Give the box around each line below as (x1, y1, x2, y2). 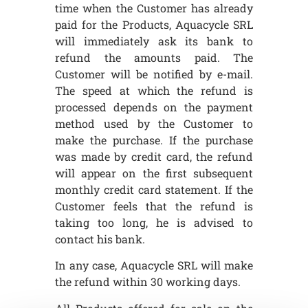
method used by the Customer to (55, 116, 253, 131)
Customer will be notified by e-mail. (55, 67, 253, 82)
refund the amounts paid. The (55, 50, 253, 65)
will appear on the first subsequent (55, 166, 253, 181)
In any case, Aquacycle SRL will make (55, 258, 253, 273)
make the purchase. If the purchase (55, 133, 253, 148)
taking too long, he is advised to (55, 215, 253, 230)
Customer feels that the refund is (55, 199, 253, 214)
